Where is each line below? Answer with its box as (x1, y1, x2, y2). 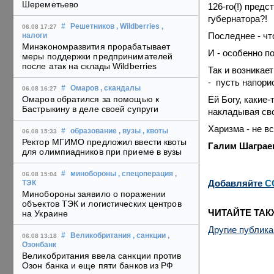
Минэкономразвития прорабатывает (22, 42, 171, 52)
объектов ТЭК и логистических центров (22, 199, 182, 209)
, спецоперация (118, 170, 173, 178)
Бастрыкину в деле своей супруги (22, 104, 159, 114)
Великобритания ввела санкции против (22, 251, 182, 261)
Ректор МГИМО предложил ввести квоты (22, 137, 187, 147)
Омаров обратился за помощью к (22, 94, 159, 105)
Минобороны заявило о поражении (22, 189, 166, 199)
